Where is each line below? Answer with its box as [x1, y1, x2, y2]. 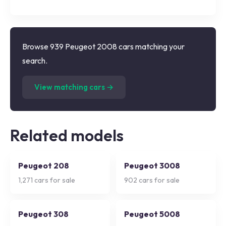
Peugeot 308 [18, 209, 69, 219]
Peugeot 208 [18, 160, 69, 171]
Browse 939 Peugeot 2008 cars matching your [22, 41, 185, 51]
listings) [141, 76, 168, 86]
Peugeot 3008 [124, 160, 180, 171]
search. [22, 55, 47, 66]
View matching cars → [34, 82, 114, 92]
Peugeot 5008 [124, 209, 180, 219]
